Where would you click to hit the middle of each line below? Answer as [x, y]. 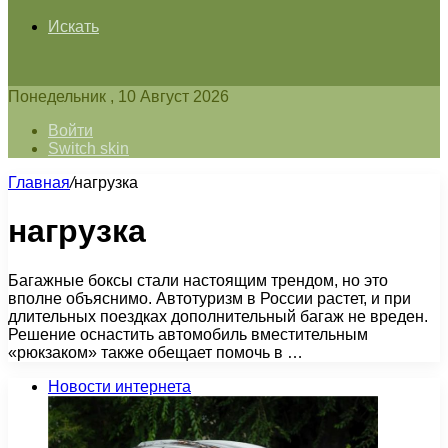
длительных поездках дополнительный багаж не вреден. [218, 316]
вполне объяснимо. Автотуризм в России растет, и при [209, 298]
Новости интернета [119, 386]
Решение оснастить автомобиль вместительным [188, 334]
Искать [73, 26]
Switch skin [88, 148]
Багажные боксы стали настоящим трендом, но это [198, 280]
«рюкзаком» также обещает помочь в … [155, 352]
